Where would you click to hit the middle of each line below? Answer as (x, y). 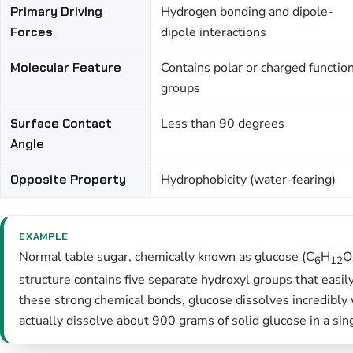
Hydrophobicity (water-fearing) (248, 180)
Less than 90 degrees (223, 124)
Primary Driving (56, 11)
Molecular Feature (66, 67)
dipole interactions (214, 32)
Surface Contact (61, 123)
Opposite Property (68, 179)
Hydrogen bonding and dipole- (247, 12)
